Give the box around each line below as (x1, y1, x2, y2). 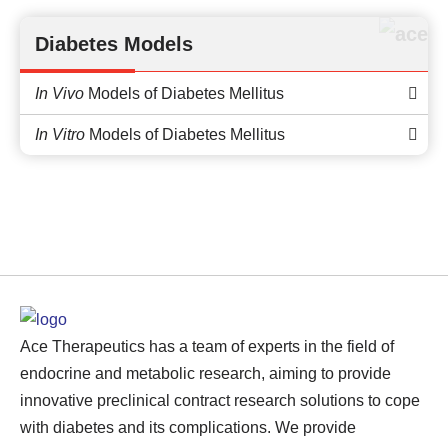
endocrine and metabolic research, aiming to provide (20, 365, 391, 382)
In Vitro (35, 126, 85, 143)
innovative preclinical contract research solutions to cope (20, 392, 420, 409)
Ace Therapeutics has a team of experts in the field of (20, 338, 394, 355)
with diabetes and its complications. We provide (20, 419, 356, 436)
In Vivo (35, 85, 84, 102)
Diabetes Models (35, 33, 193, 55)
